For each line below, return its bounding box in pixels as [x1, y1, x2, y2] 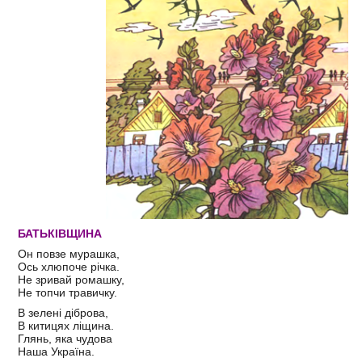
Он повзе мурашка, [18, 246, 123, 260]
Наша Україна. [18, 344, 95, 358]
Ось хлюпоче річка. [18, 259, 123, 273]
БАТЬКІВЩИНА [18, 226, 102, 240]
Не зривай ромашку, [18, 272, 128, 286]
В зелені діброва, [18, 305, 108, 319]
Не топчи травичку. [18, 285, 120, 299]
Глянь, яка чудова [18, 331, 116, 345]
